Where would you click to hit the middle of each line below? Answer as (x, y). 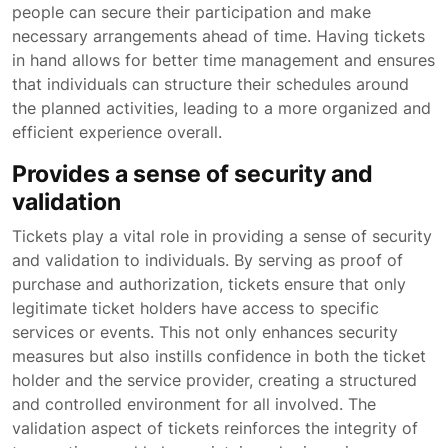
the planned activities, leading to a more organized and (221, 108)
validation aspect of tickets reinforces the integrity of (215, 428)
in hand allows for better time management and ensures (223, 60)
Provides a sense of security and (192, 173)
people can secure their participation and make (191, 12)
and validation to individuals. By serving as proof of (207, 260)
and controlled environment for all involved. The (194, 404)
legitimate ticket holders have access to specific (195, 308)
